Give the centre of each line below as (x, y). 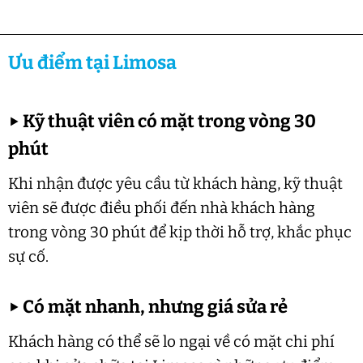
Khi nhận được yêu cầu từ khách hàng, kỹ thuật (175, 184)
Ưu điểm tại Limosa (92, 62)
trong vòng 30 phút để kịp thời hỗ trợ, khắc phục (179, 232)
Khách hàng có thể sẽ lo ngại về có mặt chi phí (171, 341)
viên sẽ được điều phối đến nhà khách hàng (161, 208)
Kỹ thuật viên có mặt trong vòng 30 (167, 122)
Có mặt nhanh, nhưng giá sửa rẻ (153, 307)
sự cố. (28, 256)
